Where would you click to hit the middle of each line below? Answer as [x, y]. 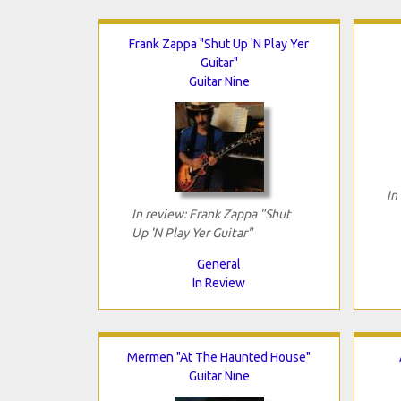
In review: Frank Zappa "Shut [211, 213]
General [219, 264]
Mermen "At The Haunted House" [219, 357]
